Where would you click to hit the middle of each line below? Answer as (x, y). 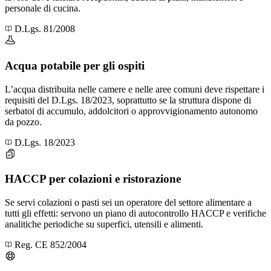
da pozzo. (23, 122)
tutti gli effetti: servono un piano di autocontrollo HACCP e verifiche (135, 213)
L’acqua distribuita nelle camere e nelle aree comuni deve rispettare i (135, 89)
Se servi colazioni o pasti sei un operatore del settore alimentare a (128, 202)
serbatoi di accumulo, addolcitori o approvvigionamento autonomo (131, 111)
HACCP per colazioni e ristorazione (93, 179)
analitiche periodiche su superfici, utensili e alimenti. (104, 224)
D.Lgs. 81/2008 (45, 29)
